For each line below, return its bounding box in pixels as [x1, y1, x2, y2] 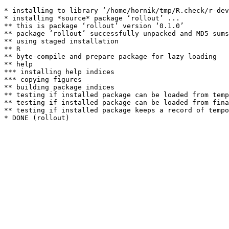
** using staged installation [4, 37, 119, 45]
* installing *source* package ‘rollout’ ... [4, 14, 180, 22]
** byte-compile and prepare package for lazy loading [4, 53, 217, 60]
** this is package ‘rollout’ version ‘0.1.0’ [4, 22, 184, 30]
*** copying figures [4, 76, 82, 83]
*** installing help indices [4, 68, 114, 76]
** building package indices [4, 83, 114, 91]
